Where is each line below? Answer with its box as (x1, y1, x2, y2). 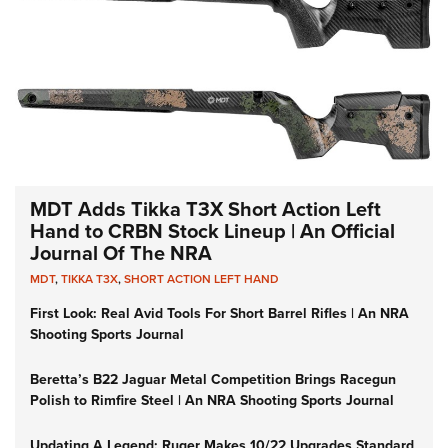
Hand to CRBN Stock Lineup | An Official (30, 216, 395, 247)
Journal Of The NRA (30, 238, 212, 269)
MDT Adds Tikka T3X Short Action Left (30, 194, 381, 225)
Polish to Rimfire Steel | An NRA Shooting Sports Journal (30, 390, 394, 412)
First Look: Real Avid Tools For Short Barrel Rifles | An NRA (30, 303, 409, 325)
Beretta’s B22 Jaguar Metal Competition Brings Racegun (30, 369, 396, 391)
